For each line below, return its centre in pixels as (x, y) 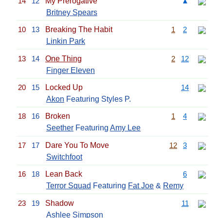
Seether (60, 128)
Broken (58, 116)
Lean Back (64, 174)
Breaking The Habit (79, 30)
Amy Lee (125, 128)
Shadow (60, 203)
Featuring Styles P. (98, 99)
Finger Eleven (71, 70)
